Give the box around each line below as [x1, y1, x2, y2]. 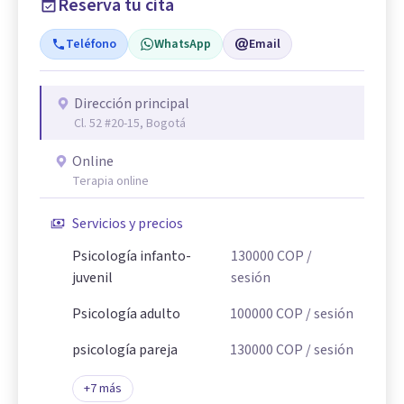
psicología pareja [72, 340, 178, 361]
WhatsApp [154, 35, 211, 54]
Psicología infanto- [72, 246, 191, 267]
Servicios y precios [72, 214, 183, 234]
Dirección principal [74, 94, 189, 115]
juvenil [72, 268, 113, 289]
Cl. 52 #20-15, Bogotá [74, 115, 186, 133]
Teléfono [66, 35, 116, 54]
